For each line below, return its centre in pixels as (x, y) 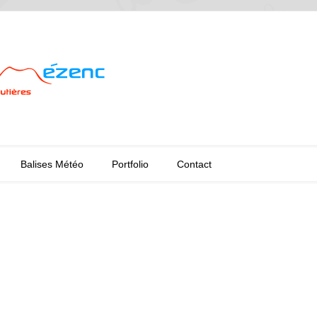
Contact (194, 164)
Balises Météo (52, 164)
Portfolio (130, 164)
